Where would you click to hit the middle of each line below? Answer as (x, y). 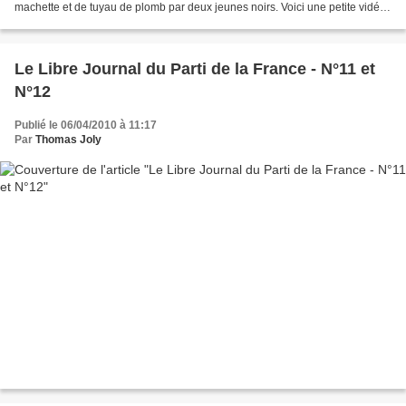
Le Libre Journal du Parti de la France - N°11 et (195, 68)
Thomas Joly (68, 139)
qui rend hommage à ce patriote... (97, 21)
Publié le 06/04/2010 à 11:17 (86, 125)
